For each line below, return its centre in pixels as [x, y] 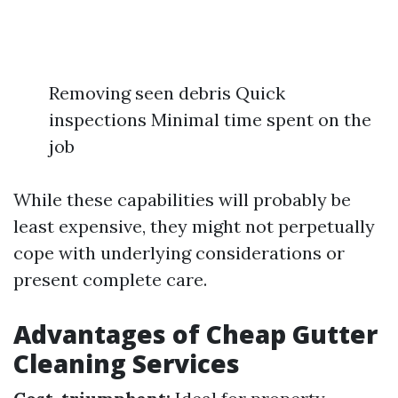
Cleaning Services [127, 363]
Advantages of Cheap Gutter [195, 334]
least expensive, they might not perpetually [194, 226]
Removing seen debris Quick [167, 93]
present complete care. [110, 279]
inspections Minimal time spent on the [210, 119]
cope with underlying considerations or [179, 253]
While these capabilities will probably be [182, 199]
